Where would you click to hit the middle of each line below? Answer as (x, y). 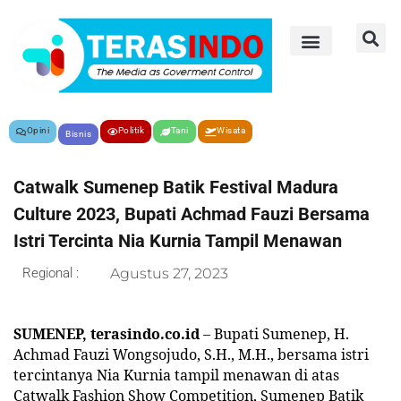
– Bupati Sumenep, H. (274, 333)
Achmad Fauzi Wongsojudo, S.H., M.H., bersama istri (191, 354)
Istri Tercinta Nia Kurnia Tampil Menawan (178, 240)
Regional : (51, 273)
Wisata (231, 130)
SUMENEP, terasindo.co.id (107, 333)
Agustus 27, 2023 (170, 273)
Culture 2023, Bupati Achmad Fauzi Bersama (192, 213)
